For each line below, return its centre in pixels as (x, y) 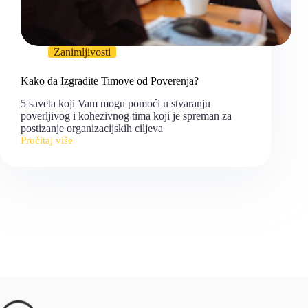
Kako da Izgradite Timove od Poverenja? (110, 81)
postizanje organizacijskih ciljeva (92, 129)
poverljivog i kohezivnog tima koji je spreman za (126, 116)
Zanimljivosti (82, 52)
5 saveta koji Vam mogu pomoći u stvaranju (115, 104)
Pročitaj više (47, 141)
